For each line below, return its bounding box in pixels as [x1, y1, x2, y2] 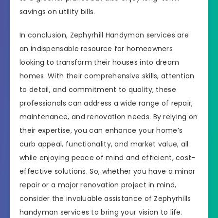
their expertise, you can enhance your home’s [19, 126, 183, 136]
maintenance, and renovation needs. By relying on [19, 112, 198, 122]
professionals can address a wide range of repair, [19, 98, 193, 109]
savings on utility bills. [19, 6, 95, 17]
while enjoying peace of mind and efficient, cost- [19, 153, 196, 163]
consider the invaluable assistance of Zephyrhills [19, 194, 191, 204]
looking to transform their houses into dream [19, 57, 180, 68]
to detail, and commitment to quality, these [19, 85, 176, 95]
